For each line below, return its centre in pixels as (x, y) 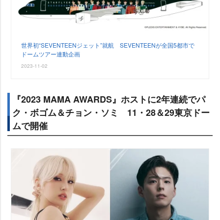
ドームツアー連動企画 (51, 54)
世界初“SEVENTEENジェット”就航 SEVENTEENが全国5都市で (108, 45)
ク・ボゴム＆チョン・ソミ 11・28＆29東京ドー (111, 113)
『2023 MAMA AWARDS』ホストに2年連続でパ (109, 99)
